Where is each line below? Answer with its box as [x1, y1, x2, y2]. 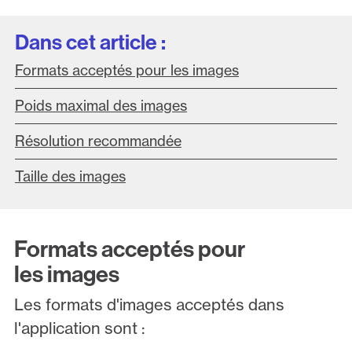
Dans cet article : [14, 28, 166, 56]
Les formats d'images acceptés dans [13, 294, 284, 314]
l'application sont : [13, 317, 145, 338]
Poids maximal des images [14, 96, 187, 115]
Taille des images [14, 167, 126, 185]
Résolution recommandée [14, 131, 181, 150]
